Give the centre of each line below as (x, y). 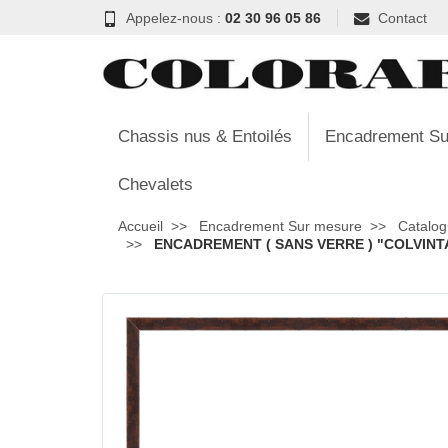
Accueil (140, 226)
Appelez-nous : (175, 17)
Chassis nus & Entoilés (205, 136)
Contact (402, 17)
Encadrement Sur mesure (280, 226)
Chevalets (155, 184)
